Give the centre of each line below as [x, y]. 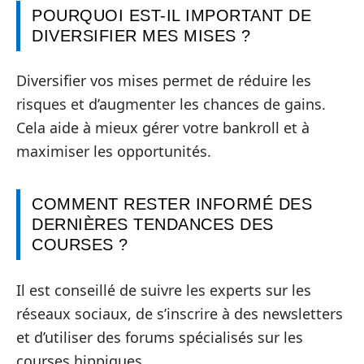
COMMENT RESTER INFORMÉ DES [172, 204]
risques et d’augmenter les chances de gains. [171, 104]
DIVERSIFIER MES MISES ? [141, 35]
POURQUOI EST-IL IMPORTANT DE [171, 15]
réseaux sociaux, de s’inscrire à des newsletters [180, 313]
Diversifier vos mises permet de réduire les [164, 81]
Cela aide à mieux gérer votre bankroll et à [163, 128]
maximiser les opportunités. [114, 152]
